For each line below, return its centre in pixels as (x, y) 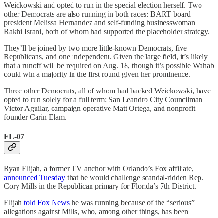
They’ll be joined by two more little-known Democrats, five (95, 48)
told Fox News (47, 202)
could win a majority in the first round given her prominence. (97, 74)
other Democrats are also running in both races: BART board (97, 14)
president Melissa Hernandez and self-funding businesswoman (100, 23)
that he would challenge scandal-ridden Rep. (134, 177)
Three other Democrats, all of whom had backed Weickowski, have (107, 91)
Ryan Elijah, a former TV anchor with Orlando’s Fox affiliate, (99, 168)
